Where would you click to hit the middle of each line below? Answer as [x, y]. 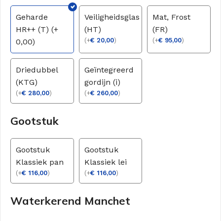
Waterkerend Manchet [70, 201]
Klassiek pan [40, 162]
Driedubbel [37, 70]
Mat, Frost [172, 17]
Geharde [32, 17]
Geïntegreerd [109, 70]
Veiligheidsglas [112, 17]
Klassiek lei [105, 162]
